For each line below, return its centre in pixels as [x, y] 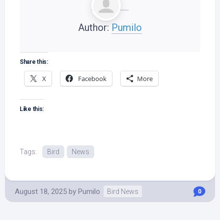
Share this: [34, 62]
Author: [95, 27]
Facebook [92, 79]
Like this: [32, 109]
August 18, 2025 [41, 192]
